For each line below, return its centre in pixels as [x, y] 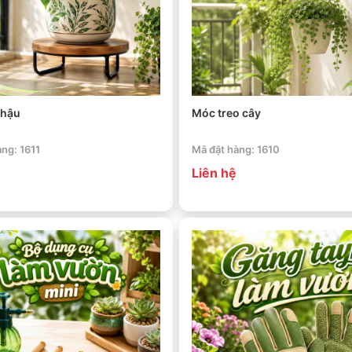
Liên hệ [214, 172]
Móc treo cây [226, 112]
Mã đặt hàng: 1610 [236, 149]
